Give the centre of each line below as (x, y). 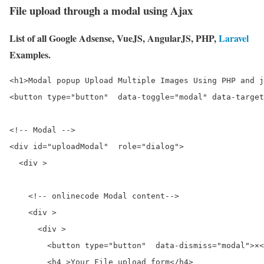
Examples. (30, 55)
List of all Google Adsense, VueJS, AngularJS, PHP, (114, 38)
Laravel (234, 38)
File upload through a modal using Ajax (101, 11)
